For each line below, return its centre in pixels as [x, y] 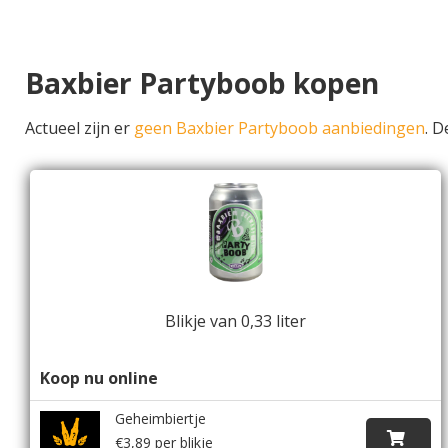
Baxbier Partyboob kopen [202, 82]
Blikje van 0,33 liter [236, 320]
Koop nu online [99, 377]
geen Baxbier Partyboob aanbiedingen [279, 127]
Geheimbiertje [160, 418]
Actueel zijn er [79, 127]
